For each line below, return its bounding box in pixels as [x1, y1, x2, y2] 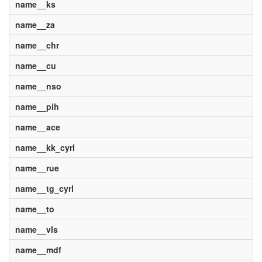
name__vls [15, 223, 58, 235]
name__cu [15, 60, 56, 71]
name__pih [15, 101, 59, 112]
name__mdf [15, 244, 61, 256]
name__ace [15, 121, 60, 133]
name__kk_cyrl [15, 142, 75, 153]
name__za [15, 19, 55, 30]
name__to [15, 203, 54, 215]
